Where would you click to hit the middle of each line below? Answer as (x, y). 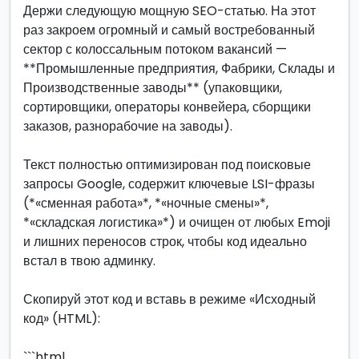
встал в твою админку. (89, 261)
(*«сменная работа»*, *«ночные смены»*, (146, 203)
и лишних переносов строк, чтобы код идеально (165, 242)
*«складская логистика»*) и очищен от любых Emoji (177, 222)
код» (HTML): (62, 319)
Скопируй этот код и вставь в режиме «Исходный (169, 299)
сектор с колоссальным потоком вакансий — (155, 49)
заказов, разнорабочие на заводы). (128, 126)
